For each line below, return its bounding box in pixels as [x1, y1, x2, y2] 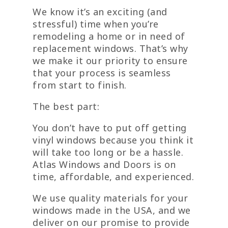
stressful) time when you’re [33, 18, 159, 31]
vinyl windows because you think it [33, 134, 193, 147]
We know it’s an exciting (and [33, 6, 167, 18]
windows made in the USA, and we [33, 204, 191, 217]
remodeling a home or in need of [33, 30, 185, 43]
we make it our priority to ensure [33, 54, 188, 67]
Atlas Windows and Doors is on [33, 158, 176, 171]
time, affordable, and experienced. [33, 170, 194, 183]
